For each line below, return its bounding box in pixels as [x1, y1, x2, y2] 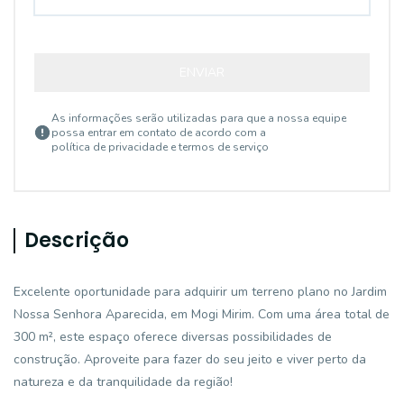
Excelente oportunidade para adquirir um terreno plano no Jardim [14, 283, 387, 300]
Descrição [24, 226, 129, 254]
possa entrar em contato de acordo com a [51, 125, 266, 140]
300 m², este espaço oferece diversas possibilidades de [14, 328, 332, 345]
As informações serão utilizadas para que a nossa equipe [51, 111, 346, 125]
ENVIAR [179, 64, 225, 81]
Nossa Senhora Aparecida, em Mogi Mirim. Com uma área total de [14, 306, 390, 323]
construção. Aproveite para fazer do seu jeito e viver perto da [14, 351, 366, 368]
